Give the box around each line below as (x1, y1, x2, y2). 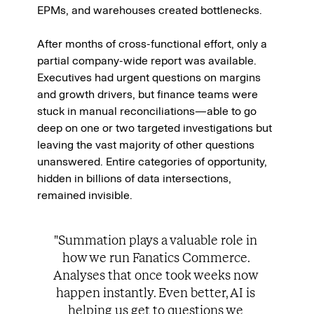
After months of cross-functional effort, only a (37, 37, 267, 50)
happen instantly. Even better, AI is (56, 285, 255, 301)
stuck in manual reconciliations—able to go (37, 104, 257, 118)
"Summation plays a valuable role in (54, 233, 257, 248)
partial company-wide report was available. (37, 54, 257, 67)
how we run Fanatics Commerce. (62, 250, 250, 266)
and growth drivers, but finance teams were (37, 88, 258, 101)
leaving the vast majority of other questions (37, 138, 254, 151)
